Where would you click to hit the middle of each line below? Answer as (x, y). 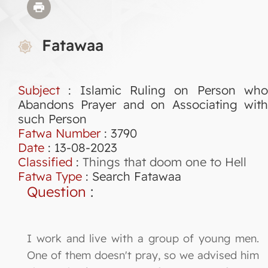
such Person (52, 118)
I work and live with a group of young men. (143, 238)
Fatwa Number (59, 133)
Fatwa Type (50, 176)
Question (57, 191)
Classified (45, 162)
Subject (39, 90)
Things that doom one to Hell (165, 162)
